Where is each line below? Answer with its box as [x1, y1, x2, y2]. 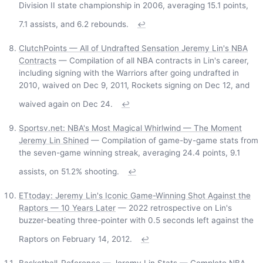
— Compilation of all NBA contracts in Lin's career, [56, 56, 249, 66]
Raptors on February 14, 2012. [19, 234, 132, 244]
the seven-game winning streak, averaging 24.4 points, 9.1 [19, 148, 240, 158]
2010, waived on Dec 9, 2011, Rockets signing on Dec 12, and [19, 80, 249, 90]
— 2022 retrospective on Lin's [116, 203, 232, 213]
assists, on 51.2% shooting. [19, 167, 119, 177]
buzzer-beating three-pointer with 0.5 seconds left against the [19, 215, 254, 225]
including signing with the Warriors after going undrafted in [19, 68, 239, 78]
